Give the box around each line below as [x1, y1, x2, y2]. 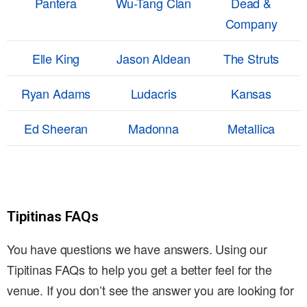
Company [225, 14, 278, 33]
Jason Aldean [116, 49, 191, 68]
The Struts [223, 49, 280, 68]
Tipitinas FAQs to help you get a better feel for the [7, 260, 272, 279]
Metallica [227, 119, 275, 138]
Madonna [128, 119, 179, 138]
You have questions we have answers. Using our [7, 240, 267, 258]
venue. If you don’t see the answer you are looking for [7, 281, 294, 299]
